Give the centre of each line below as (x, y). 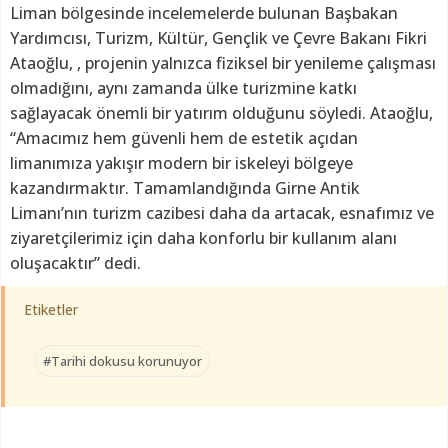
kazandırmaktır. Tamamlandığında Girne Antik (185, 187)
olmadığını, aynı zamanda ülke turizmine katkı (183, 87)
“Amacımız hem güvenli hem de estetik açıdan (184, 137)
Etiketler (51, 309)
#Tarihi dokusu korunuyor (122, 360)
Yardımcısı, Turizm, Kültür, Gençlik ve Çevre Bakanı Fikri (218, 37)
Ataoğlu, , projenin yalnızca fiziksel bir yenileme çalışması (223, 62)
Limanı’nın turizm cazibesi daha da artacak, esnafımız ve (222, 212)
